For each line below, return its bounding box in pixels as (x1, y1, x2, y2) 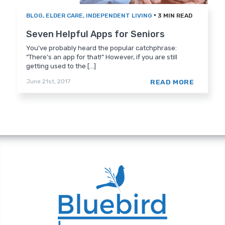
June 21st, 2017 (26, 78, 71, 85)
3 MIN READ (158, 12, 193, 20)
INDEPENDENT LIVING (86, 12, 153, 20)
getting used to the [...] (26, 62, 96, 70)
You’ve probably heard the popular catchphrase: (26, 44, 177, 52)
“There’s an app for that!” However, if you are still (26, 53, 178, 61)
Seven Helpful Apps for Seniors (26, 29, 165, 40)
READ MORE (150, 78, 194, 86)
